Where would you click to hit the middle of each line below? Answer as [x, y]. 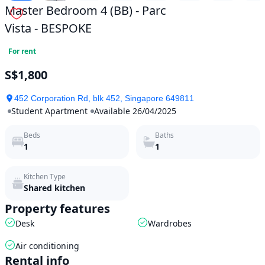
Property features [57, 208]
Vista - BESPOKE [48, 28]
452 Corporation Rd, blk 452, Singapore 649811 [104, 98]
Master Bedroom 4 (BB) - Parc [85, 10]
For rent [22, 51]
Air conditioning [47, 245]
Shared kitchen [54, 188]
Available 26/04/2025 [135, 111]
